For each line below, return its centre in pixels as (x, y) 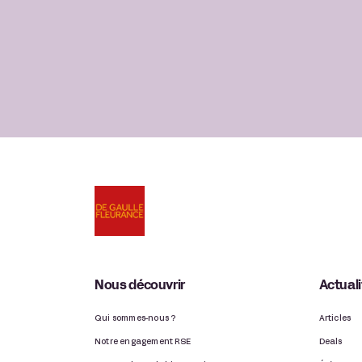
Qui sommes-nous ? (135, 319)
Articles (335, 319)
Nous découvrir (140, 286)
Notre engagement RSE (143, 343)
